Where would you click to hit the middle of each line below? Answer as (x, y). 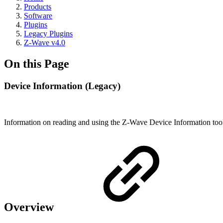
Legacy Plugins (48, 34)
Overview (30, 207)
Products (38, 7)
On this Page (37, 63)
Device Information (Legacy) (62, 86)
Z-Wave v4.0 (45, 43)
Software (38, 16)
